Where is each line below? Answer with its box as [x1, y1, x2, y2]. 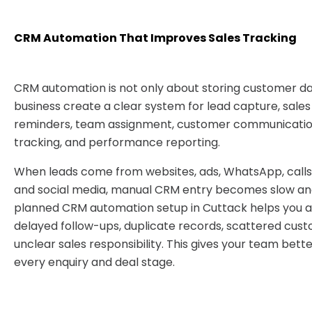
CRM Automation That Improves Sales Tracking [14, 30, 297, 46]
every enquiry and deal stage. [14, 254, 175, 270]
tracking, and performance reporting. [14, 134, 220, 150]
